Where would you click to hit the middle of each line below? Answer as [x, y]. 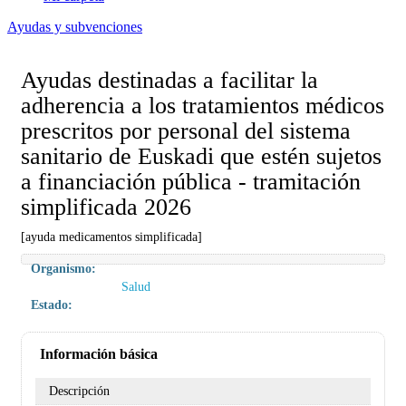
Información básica [99, 354]
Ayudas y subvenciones [75, 27]
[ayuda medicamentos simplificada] [111, 237]
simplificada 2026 [106, 207]
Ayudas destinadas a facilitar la [169, 80]
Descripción [79, 391]
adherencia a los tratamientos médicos [203, 106]
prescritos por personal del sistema [186, 131]
